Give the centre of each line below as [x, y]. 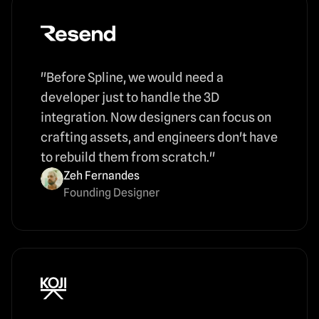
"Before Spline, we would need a [132, 77]
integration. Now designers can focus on [156, 117]
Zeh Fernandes [101, 175]
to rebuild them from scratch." [128, 157]
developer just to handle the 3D [130, 97]
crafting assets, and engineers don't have [159, 137]
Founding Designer [111, 192]
